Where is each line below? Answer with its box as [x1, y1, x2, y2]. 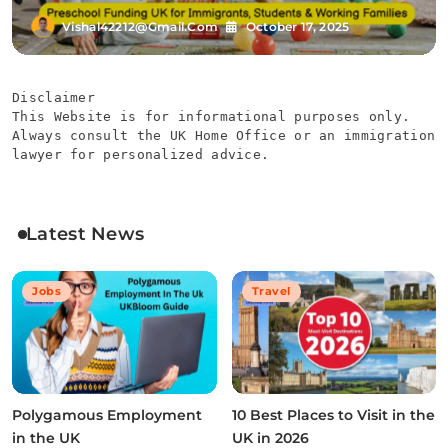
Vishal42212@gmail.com [62, 18, 219, 34]
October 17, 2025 [245, 18, 350, 34]
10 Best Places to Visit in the [231, 405, 435, 424]
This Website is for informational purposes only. [12, 109, 411, 125]
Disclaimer [12, 90, 95, 106]
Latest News [26, 223, 145, 246]
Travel [251, 285, 291, 299]
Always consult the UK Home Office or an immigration [12, 128, 436, 144]
